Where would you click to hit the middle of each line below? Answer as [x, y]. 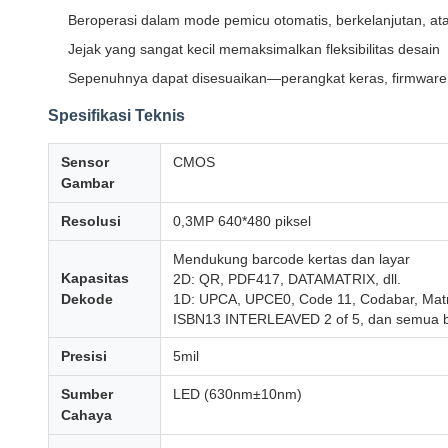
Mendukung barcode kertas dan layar [291, 259]
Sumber [87, 394]
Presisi [84, 356]
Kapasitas [95, 278]
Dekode [87, 299]
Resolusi [91, 221]
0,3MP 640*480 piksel [242, 221]
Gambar [87, 183]
